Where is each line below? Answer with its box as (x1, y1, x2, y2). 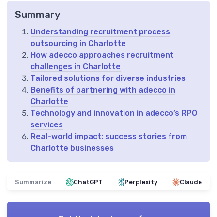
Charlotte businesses (31, 143, 114, 153)
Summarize (15, 178, 51, 186)
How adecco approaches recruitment (31, 50, 174, 60)
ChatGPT (74, 178, 103, 186)
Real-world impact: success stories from (31, 132, 187, 141)
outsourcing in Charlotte (31, 39, 126, 48)
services (31, 120, 63, 130)
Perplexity (124, 178, 157, 186)
